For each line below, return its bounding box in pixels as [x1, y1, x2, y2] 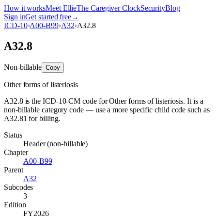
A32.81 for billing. [4, 114, 61, 123]
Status [4, 130, 22, 139]
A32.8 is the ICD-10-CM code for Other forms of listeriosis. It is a [4, 96, 203, 105]
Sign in [4, 13, 26, 21]
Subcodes [4, 183, 33, 191]
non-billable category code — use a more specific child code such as [4, 105, 210, 114]
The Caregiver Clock [77, 4, 140, 12]
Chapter [4, 148, 28, 156]
